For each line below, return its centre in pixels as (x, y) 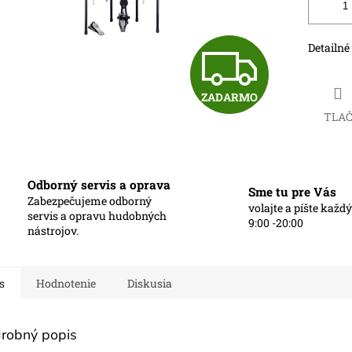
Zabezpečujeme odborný (90, 200)
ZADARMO (229, 97)
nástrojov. (53, 230)
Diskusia (150, 283)
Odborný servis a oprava (99, 184)
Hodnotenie (66, 283)
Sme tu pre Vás (292, 192)
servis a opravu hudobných (97, 215)
